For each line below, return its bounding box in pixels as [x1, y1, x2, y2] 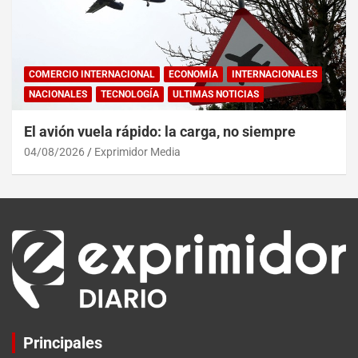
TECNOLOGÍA [101, 88, 159, 100]
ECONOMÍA [169, 68, 218, 80]
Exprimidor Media [94, 145, 181, 158]
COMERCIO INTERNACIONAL [29, 68, 155, 80]
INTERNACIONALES [232, 68, 317, 80]
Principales [23, 332, 102, 352]
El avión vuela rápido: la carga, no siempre [24, 122, 296, 140]
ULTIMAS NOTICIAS [173, 88, 259, 100]
